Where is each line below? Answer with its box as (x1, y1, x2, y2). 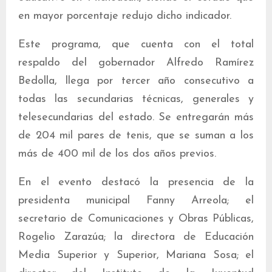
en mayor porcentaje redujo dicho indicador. (18, 10, 231, 22)
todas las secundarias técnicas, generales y (18, 93, 254, 106)
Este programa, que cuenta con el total (18, 39, 254, 51)
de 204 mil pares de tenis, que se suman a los (18, 130, 254, 142)
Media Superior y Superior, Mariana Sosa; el (18, 250, 254, 262)
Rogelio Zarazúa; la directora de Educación (18, 231, 254, 243)
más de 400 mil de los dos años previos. (18, 148, 216, 160)
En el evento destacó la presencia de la (18, 177, 254, 189)
